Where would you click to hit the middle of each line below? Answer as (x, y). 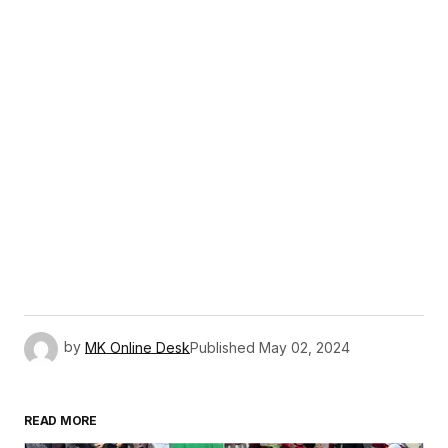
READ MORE (60, 421)
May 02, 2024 (304, 347)
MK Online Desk (137, 347)
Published (222, 347)
